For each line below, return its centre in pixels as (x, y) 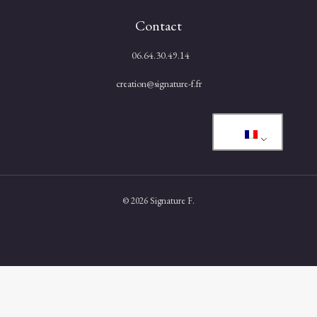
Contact (158, 25)
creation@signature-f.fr (158, 83)
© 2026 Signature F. (158, 200)
